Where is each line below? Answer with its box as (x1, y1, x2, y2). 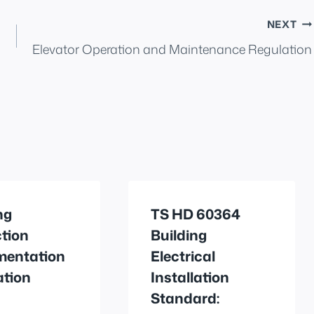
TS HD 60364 (151, 203, 241, 224)
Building (151, 224, 207, 245)
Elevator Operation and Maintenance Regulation (32, 39, 313, 58)
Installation (151, 266, 230, 287)
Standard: (151, 287, 220, 308)
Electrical (151, 245, 216, 266)
